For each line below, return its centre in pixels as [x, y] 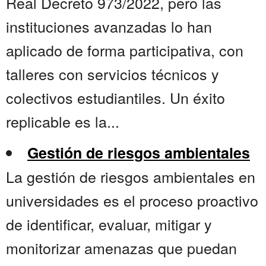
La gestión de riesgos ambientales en [131, 177]
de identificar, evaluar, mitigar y [109, 224]
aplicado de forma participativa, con [125, 50]
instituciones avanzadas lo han [109, 26]
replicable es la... [63, 121]
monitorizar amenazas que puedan [121, 248]
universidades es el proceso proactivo [132, 200]
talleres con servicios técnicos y [113, 74]
